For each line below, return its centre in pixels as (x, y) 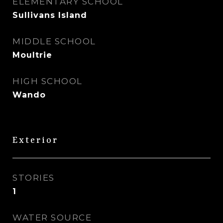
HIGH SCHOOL (48, 81)
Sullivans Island (50, 15)
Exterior (35, 141)
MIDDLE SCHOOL (54, 41)
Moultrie (32, 55)
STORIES (34, 178)
